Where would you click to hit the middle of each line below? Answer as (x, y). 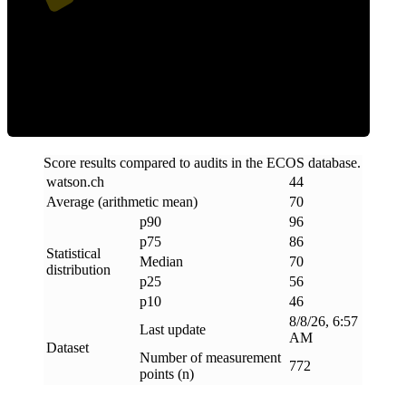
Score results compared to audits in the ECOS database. (202, 162)
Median (161, 261)
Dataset (68, 347)
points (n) (167, 373)
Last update (173, 329)
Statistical (73, 253)
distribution (78, 269)
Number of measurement (210, 357)
